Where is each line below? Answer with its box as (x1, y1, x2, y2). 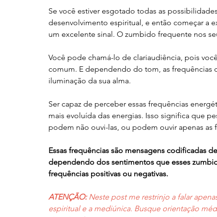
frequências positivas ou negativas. (48, 169, 168, 178)
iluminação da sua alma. (48, 76, 131, 85)
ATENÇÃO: (48, 192, 89, 201)
